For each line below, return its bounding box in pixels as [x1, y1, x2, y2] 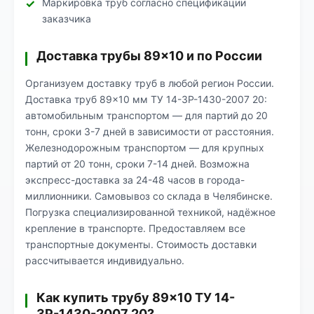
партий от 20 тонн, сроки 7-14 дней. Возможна [25, 158, 250, 170]
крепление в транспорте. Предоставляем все [25, 222, 245, 234]
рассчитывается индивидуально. [25, 254, 184, 266]
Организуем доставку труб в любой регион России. [25, 77, 274, 89]
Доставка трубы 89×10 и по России [36, 48, 262, 63]
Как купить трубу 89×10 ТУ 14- [36, 290, 235, 305]
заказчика [42, 13, 91, 25]
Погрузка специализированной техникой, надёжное [25, 206, 275, 218]
